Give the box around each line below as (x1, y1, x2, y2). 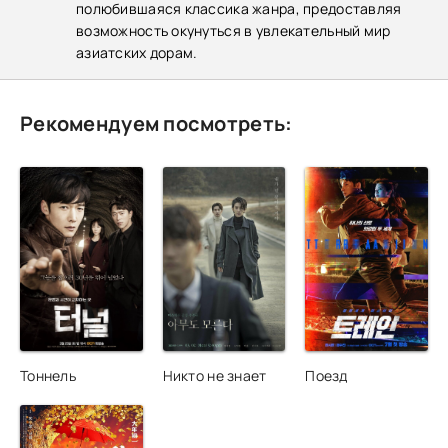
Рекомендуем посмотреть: (20, 110, 293, 137)
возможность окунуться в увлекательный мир (76, 21, 391, 40)
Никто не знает (162, 365, 267, 385)
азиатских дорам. (76, 43, 198, 62)
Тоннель (20, 365, 76, 385)
